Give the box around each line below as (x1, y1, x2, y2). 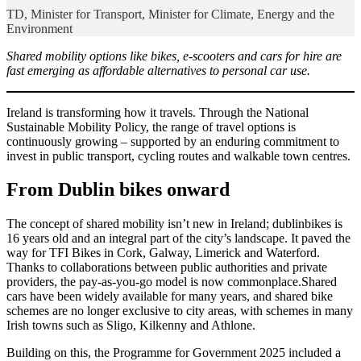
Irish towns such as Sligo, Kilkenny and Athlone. (6, 318, 255, 333)
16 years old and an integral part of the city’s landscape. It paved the (6, 231, 351, 246)
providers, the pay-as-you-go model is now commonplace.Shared (6, 275, 337, 289)
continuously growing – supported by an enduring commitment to (6, 134, 339, 148)
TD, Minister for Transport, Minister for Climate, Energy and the (6, 6, 334, 21)
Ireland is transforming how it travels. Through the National (6, 105, 309, 119)
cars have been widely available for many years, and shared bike (6, 289, 333, 304)
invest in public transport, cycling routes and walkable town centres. (6, 148, 351, 163)
